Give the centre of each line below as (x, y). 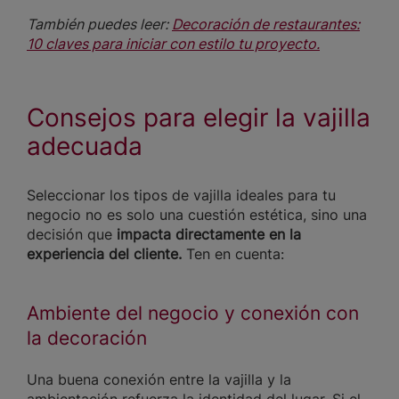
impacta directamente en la (209, 235)
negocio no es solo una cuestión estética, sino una (197, 215)
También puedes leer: (99, 24)
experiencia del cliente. (106, 254)
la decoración (87, 338)
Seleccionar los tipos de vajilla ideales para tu (181, 195)
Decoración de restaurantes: (266, 24)
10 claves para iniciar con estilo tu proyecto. (173, 44)
